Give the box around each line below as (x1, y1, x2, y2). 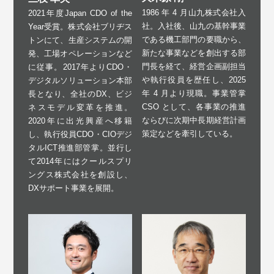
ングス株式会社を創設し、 (28, 169, 133, 179)
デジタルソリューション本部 (28, 75, 133, 85)
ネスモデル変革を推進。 (28, 102, 133, 112)
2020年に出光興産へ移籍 (28, 116, 133, 125)
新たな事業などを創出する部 (141, 48, 246, 58)
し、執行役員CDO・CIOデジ (28, 129, 133, 139)
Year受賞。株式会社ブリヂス (28, 21, 133, 31)
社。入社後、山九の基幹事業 (141, 21, 246, 31)
